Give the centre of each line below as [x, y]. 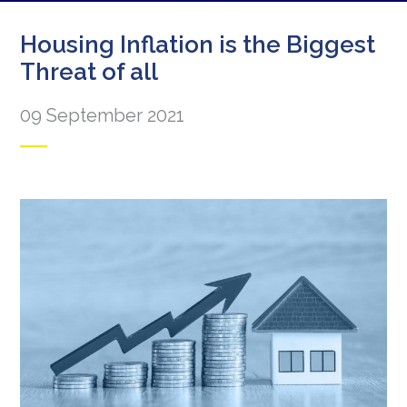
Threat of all [89, 72]
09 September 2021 [103, 115]
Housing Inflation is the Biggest [198, 45]
